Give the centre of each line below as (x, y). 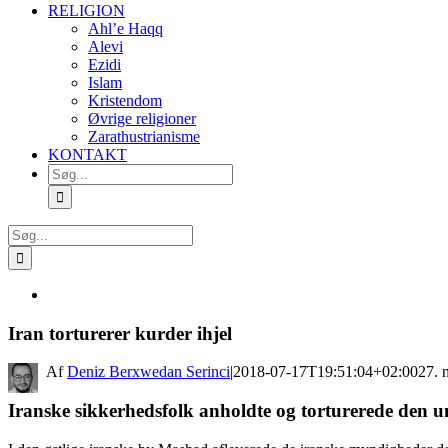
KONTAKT (87, 154)
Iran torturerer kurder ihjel (120, 333)
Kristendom (125, 100)
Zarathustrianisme (144, 136)
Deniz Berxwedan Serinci (148, 372)
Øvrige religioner (142, 118)
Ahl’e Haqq (125, 28)
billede (68, 329)
